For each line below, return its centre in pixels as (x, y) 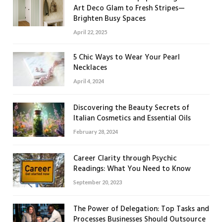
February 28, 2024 (96, 132)
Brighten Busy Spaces (110, 19)
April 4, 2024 (89, 81)
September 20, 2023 (98, 182)
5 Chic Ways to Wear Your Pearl (127, 58)
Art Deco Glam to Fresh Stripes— (129, 9)
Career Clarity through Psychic (125, 159)
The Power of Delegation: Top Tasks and (141, 209)
